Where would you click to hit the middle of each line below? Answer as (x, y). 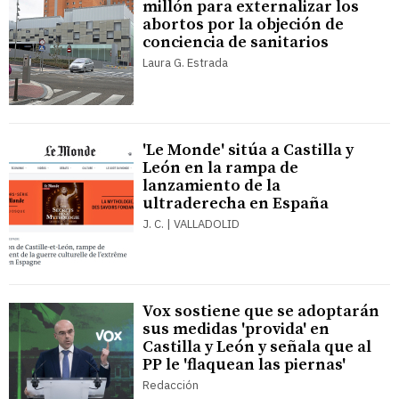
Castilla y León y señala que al (257, 347)
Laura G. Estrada (185, 63)
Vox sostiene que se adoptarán (261, 312)
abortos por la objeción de (243, 25)
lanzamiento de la (212, 186)
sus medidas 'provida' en (236, 330)
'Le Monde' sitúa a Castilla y (248, 151)
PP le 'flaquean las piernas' (244, 365)
